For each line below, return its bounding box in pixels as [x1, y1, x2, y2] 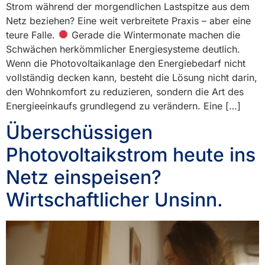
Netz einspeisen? [6, 165, 161, 189]
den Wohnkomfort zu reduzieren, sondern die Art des [6, 85, 244, 98]
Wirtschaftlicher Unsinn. [6, 188, 223, 211]
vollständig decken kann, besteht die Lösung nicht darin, [6, 71, 257, 83]
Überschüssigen [6, 120, 153, 144]
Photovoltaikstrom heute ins [6, 143, 256, 166]
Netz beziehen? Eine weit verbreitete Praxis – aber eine [6, 14, 251, 27]
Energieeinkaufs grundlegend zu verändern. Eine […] [6, 99, 241, 112]
